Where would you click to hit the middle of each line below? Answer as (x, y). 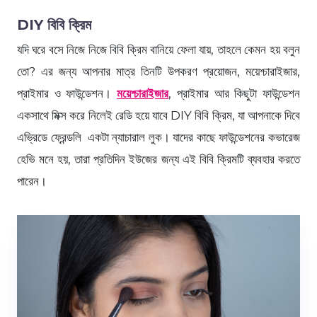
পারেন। (32, 181)
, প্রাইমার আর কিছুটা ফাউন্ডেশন (235, 93)
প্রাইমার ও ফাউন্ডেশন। (67, 93)
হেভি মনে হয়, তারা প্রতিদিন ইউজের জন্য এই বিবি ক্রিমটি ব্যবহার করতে (158, 159)
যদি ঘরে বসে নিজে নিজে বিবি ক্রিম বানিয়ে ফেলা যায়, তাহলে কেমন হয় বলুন (158, 49)
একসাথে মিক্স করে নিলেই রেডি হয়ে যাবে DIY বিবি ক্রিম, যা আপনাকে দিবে (158, 115)
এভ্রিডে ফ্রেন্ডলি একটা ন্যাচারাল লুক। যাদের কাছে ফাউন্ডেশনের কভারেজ (158, 137)
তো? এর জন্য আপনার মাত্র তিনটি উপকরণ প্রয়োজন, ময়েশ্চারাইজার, (158, 71)
